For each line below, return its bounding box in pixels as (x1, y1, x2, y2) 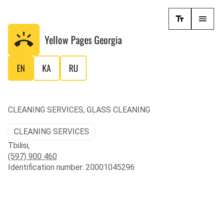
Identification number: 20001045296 (8, 162, 135, 172)
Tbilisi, (8, 140, 30, 150)
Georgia (94, 32, 122, 47)
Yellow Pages (45, 32, 94, 47)
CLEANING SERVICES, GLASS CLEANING (8, 105, 150, 115)
